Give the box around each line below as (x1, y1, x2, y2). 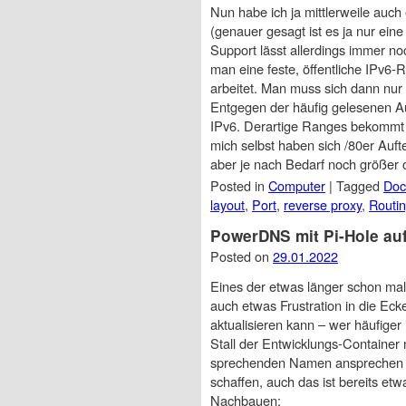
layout (210, 195, 245, 215)
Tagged (336, 176, 383, 196)
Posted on (210, 246, 273, 266)
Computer (268, 176, 325, 196)
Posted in (210, 176, 268, 196)
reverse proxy (284, 195, 362, 215)
